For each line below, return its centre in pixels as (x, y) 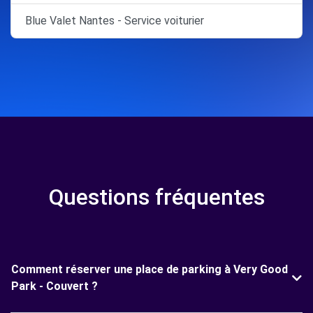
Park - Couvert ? (54, 286)
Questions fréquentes (156, 197)
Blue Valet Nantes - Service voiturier (115, 21)
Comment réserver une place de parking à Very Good (150, 269)
